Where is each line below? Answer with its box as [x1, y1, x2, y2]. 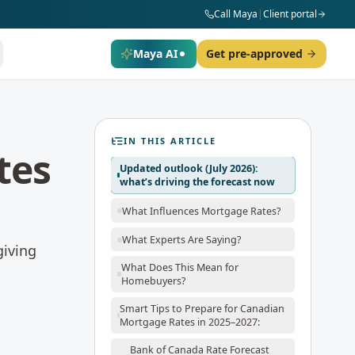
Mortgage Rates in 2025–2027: [120, 315, 261, 329]
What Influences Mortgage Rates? [121, 204, 281, 218]
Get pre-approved [206, 46, 303, 61]
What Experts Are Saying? [121, 233, 241, 246]
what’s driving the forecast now [120, 175, 276, 189]
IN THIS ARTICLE [123, 135, 216, 147]
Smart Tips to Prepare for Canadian [120, 302, 285, 315]
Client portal [263, 7, 317, 21]
